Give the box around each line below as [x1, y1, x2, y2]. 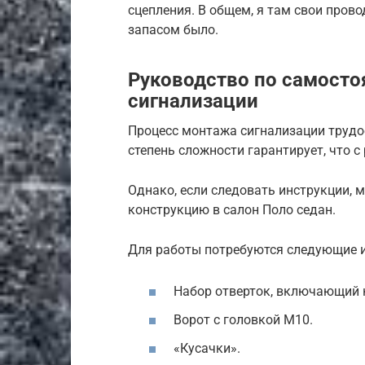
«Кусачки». [174, 341, 240, 357]
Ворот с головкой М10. [174, 311, 313, 328]
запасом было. [128, 21, 218, 37]
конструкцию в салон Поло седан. [128, 201, 336, 218]
